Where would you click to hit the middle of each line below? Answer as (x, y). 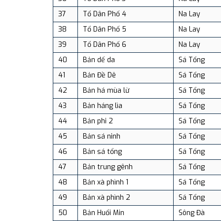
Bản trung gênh (108, 167)
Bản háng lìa (103, 106)
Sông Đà (192, 213)
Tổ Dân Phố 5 (105, 29)
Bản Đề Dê (99, 75)
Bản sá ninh (102, 136)
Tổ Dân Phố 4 (105, 14)
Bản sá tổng (102, 151)
